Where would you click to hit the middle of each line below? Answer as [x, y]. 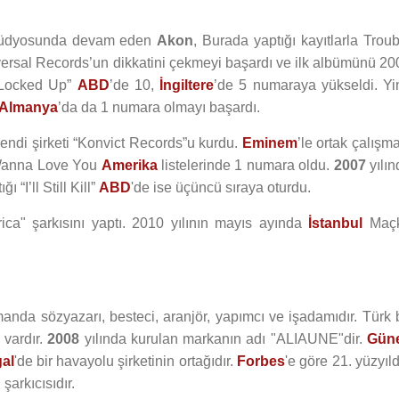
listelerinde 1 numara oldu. [245, 165]
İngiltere [187, 85]
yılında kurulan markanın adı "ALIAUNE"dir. [224, 339]
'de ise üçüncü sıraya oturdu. [221, 187]
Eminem [269, 143]
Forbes [261, 361]
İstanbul [336, 223]
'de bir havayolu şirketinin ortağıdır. [126, 361]
